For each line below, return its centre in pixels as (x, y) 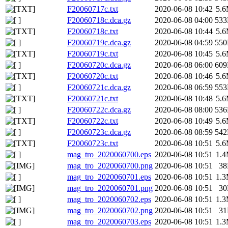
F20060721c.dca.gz (99, 88)
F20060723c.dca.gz (99, 132)
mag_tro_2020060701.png (110, 188)
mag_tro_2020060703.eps (109, 222)
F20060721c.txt (93, 99)
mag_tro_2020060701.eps (109, 177)
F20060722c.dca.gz (99, 110)
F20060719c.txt (93, 54)
